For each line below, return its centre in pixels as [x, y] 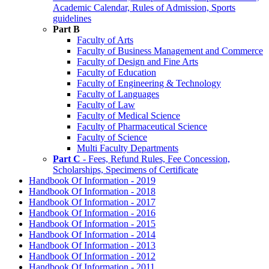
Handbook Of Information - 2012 [92, 256]
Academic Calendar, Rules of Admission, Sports [144, 7]
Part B [66, 29]
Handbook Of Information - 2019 [92, 180]
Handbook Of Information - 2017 [92, 202]
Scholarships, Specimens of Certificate [125, 169]
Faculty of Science [112, 137]
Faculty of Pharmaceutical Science [142, 126]
